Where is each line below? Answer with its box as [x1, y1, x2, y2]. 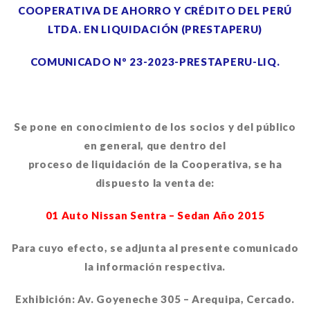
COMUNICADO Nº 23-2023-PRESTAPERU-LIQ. [30, 55, 280, 68]
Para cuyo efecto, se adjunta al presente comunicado [11, 241, 299, 254]
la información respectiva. [84, 260, 226, 273]
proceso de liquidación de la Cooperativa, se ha [28, 158, 282, 170]
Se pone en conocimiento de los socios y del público [14, 120, 296, 133]
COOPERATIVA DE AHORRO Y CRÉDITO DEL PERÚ [17, 4, 292, 17]
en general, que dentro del [84, 139, 226, 152]
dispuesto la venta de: [95, 176, 215, 189]
